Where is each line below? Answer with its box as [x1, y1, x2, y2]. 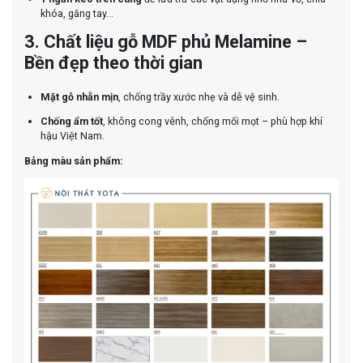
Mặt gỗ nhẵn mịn [41, 90, 118, 103]
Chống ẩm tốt [41, 115, 103, 128]
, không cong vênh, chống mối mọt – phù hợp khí [103, 115, 322, 128]
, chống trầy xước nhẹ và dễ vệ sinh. [118, 90, 280, 103]
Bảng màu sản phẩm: [24, 154, 123, 167]
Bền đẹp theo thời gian [24, 52, 203, 73]
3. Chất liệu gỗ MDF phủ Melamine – [24, 31, 307, 52]
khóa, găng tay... [41, 7, 113, 20]
